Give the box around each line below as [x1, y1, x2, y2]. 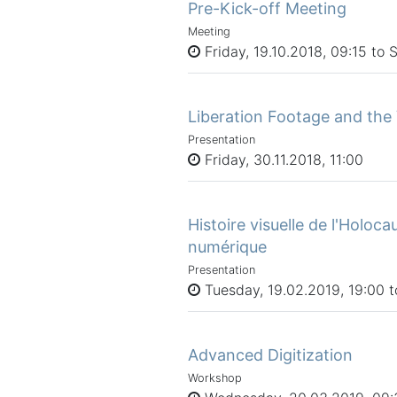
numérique [188, 237, 267, 256]
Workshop [188, 370, 242, 385]
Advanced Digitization [188, 345, 353, 364]
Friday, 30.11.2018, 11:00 [200, 150, 363, 168]
